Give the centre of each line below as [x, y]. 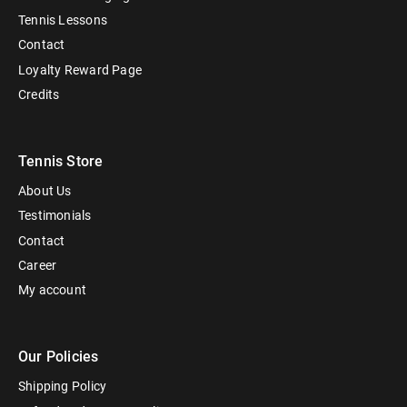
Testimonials [55, 216]
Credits [39, 94]
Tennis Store [61, 161]
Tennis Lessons [63, 20]
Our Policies [59, 356]
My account [53, 289]
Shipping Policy [63, 387]
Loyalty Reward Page [80, 69]
